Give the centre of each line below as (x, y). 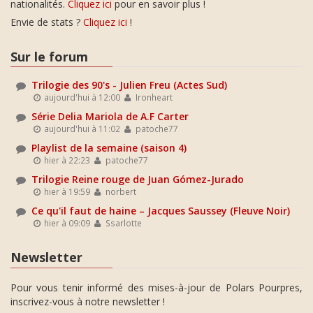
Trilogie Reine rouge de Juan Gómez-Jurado (138, 180)
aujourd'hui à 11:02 (81, 129)
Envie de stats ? (47, 22)
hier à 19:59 (66, 192)
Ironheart (153, 97)
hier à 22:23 (66, 160)
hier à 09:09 (66, 223)
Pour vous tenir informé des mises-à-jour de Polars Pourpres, (156, 287)
